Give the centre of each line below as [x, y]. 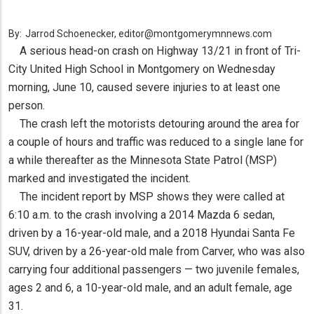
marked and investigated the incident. [100, 179]
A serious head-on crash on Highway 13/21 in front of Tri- [155, 51]
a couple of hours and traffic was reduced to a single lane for [156, 142]
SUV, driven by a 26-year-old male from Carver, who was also [157, 252]
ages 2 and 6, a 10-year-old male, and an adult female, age [150, 288]
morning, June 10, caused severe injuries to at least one [144, 88]
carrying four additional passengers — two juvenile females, [154, 270]
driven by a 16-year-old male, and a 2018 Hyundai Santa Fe [152, 233]
